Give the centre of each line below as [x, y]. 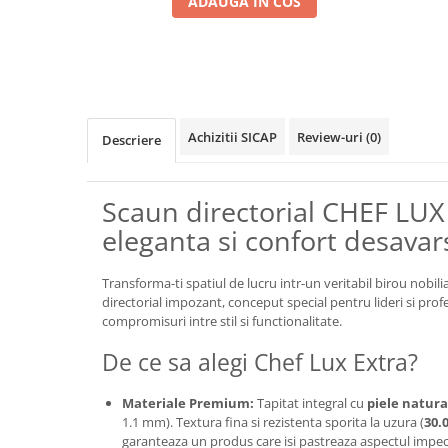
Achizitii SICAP [232, 137]
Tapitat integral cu [310, 403]
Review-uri [331, 137]
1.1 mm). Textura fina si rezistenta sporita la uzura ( [273, 422]
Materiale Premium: [188, 403]
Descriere [131, 140]
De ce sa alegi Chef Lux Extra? [260, 362]
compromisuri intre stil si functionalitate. [222, 321]
